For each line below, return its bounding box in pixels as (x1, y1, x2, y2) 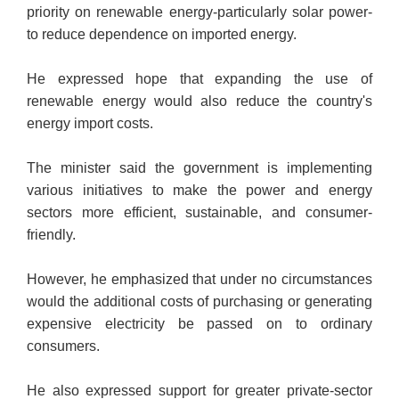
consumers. (27, 338, 101, 354)
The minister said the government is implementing (27, 160, 372, 176)
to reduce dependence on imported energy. (27, 27, 301, 43)
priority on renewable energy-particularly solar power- (27, 4, 372, 20)
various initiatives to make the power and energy (27, 183, 372, 199)
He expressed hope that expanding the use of (27, 71, 372, 87)
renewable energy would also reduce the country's (27, 94, 372, 110)
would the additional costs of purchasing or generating (27, 294, 372, 310)
